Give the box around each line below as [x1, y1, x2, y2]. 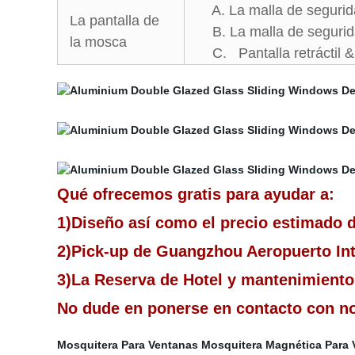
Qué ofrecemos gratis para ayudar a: [57, 185, 334, 203]
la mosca [70, 34, 127, 50]
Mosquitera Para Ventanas [57, 338, 198, 351]
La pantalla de [70, 13, 159, 29]
